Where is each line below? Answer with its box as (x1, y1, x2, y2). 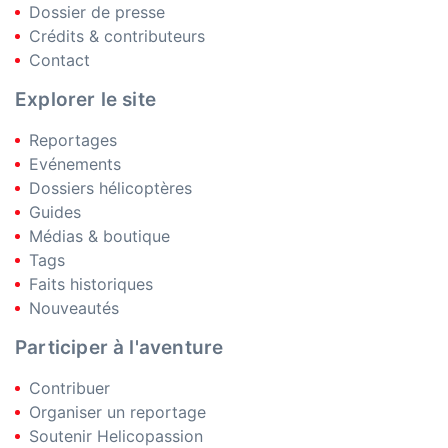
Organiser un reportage (29, 402, 206, 422)
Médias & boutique (29, 226, 170, 246)
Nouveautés (29, 298, 119, 318)
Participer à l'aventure (15, 336, 224, 359)
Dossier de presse (29, 2, 165, 22)
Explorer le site (15, 88, 157, 111)
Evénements (29, 154, 121, 174)
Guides (29, 202, 81, 222)
